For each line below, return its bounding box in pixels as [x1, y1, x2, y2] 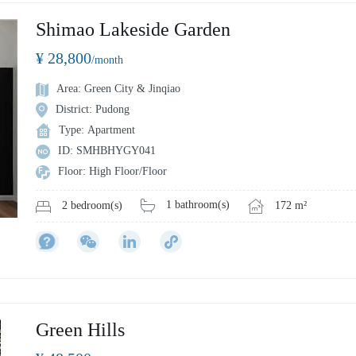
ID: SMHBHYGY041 [58, 144, 156, 157]
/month [91, 53, 123, 66]
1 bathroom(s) [166, 199, 230, 211]
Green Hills [36, 319, 125, 340]
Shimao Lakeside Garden [36, 18, 230, 40]
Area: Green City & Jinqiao [56, 82, 180, 95]
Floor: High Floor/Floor [58, 164, 167, 177]
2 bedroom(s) [62, 199, 122, 212]
